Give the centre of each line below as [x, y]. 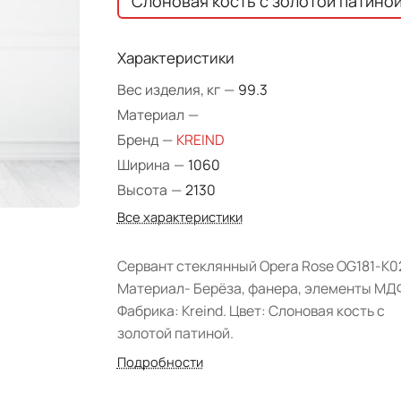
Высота [143, 190]
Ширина [145, 165]
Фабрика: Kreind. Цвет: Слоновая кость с [251, 311]
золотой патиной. [175, 333]
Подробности [160, 362]
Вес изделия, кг [170, 90]
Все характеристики [179, 217]
